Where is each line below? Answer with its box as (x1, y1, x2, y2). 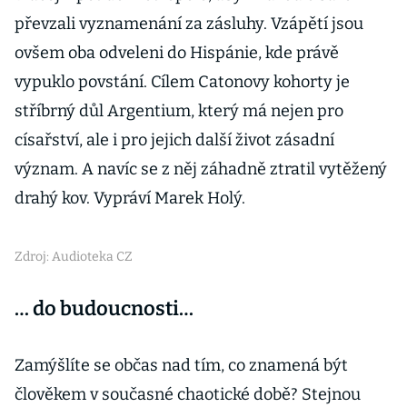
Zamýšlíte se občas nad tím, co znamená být (15, 355, 348, 375)
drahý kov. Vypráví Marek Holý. (15, 188, 245, 208)
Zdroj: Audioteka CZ (15, 249, 133, 264)
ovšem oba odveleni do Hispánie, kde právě (15, 43, 339, 63)
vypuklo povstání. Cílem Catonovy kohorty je (15, 72, 350, 92)
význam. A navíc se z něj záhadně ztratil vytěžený (15, 159, 387, 179)
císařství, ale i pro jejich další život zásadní (15, 130, 334, 150)
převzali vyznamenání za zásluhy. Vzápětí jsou (15, 14, 363, 34)
